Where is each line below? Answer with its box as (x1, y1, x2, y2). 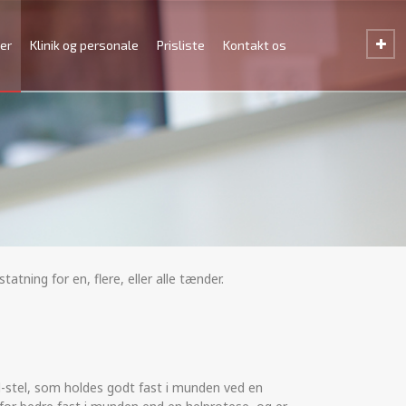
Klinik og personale (30, 37, 139, 53)
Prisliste (157, 37, 205, 53)
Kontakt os (223, 37, 286, 53)
